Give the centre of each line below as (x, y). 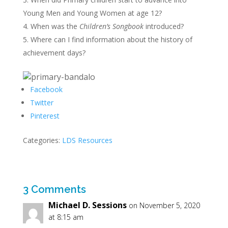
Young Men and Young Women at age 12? (92, 13)
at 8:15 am (66, 217)
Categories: (42, 140)
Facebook (46, 89)
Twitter (41, 103)
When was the (54, 26)
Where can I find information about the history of (111, 39)
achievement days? (54, 53)
